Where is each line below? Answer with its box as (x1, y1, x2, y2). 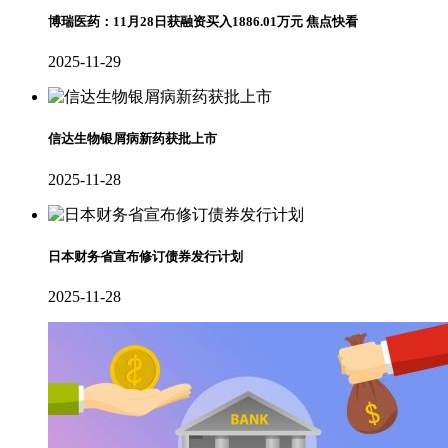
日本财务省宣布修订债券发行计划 (48, 248, 243, 264)
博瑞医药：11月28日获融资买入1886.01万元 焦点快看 (48, 14, 358, 30)
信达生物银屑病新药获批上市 (48, 131, 217, 147)
